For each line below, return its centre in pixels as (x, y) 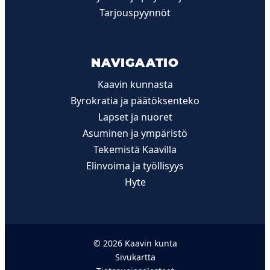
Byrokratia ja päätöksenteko (135, 100)
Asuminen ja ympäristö (135, 133)
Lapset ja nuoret (135, 117)
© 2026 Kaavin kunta (135, 243)
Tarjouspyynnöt (135, 12)
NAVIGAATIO (135, 62)
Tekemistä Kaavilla (135, 149)
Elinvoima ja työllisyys (135, 165)
